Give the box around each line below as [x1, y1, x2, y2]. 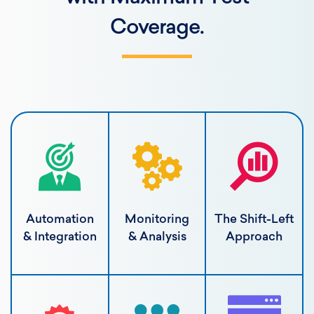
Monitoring [125, 213, 189, 226]
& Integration [22, 231, 97, 243]
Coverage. [109, 18, 205, 39]
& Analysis [128, 231, 186, 243]
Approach [226, 231, 283, 243]
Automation [25, 213, 94, 226]
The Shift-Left [214, 213, 294, 226]
